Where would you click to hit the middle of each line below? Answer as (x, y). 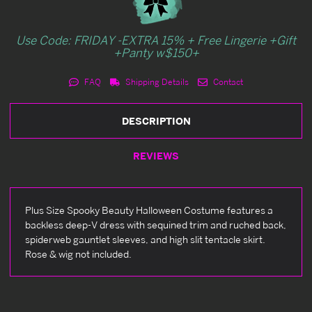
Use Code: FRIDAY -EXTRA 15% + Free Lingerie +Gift (156, 40)
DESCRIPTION (156, 120)
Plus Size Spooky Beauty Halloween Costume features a (149, 210)
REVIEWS (156, 155)
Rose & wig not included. (78, 253)
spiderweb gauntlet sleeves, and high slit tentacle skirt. (145, 239)
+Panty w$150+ (156, 52)
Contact (227, 81)
